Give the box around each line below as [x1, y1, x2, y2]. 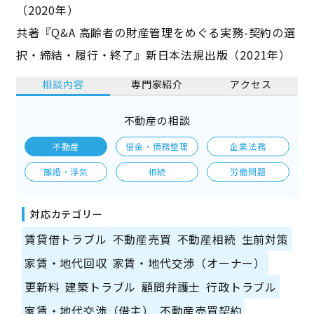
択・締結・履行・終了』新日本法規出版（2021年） [15, 46, 291, 63]
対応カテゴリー [29, 206, 103, 221]
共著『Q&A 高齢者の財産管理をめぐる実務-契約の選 [15, 23, 296, 41]
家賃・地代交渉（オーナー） [112, 254, 266, 271]
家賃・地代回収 [24, 254, 107, 271]
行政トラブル [206, 278, 277, 295]
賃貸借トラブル [24, 230, 107, 247]
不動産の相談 [123, 112, 191, 128]
